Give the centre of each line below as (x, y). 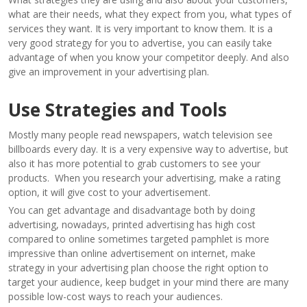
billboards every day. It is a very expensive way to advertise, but (148, 149)
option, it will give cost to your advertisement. (109, 192)
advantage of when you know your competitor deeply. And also (149, 57)
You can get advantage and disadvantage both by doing (132, 210)
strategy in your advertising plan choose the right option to (138, 267)
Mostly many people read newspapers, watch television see (140, 134)
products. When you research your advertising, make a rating (144, 177)
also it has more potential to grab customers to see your (134, 163)
